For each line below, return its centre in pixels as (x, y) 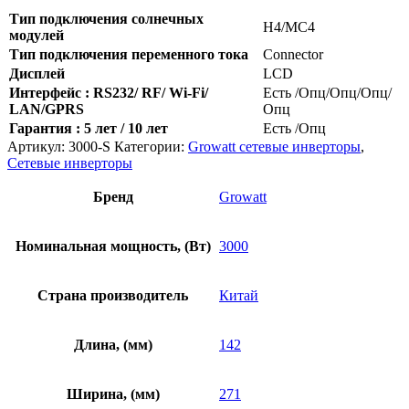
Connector (293, 55)
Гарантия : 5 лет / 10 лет (89, 129)
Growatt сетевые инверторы (274, 147)
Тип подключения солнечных (106, 19)
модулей (37, 36)
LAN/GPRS (48, 110)
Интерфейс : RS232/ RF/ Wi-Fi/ (109, 93)
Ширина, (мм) (113, 394)
